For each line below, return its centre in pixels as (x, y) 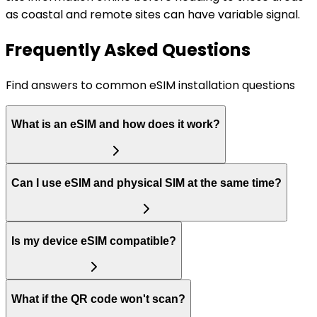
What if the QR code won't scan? (98, 299)
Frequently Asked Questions (128, 50)
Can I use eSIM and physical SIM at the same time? (146, 183)
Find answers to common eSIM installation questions (150, 85)
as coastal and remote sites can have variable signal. (153, 14)
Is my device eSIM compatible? (94, 241)
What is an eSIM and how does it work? (116, 125)
